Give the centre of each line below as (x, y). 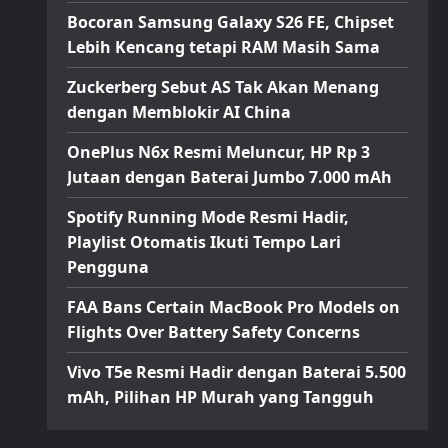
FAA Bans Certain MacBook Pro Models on (233, 307)
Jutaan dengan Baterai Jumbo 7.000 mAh (229, 177)
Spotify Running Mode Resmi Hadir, (207, 217)
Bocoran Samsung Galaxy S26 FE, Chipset (230, 22)
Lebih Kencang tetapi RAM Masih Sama (223, 47)
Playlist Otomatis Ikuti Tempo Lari (203, 242)
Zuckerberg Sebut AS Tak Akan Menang (222, 87)
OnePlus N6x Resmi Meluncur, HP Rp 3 (218, 152)
